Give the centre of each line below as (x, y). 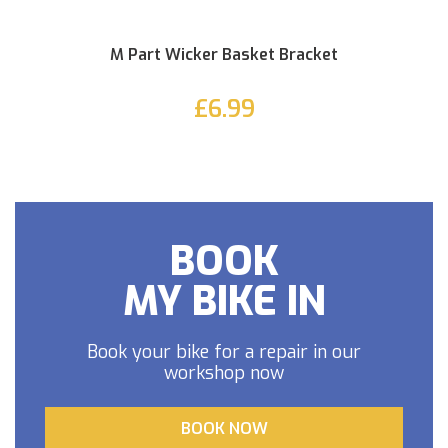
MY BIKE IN (224, 302)
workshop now (224, 373)
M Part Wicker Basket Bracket (224, 55)
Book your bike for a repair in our (224, 352)
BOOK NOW (224, 429)
